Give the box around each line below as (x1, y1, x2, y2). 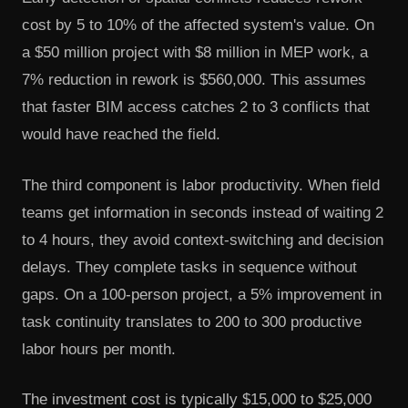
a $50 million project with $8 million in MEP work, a (22, 44, 368, 62)
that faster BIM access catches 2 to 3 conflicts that (22, 98, 370, 117)
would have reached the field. (22, 126, 220, 144)
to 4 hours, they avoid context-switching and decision (22, 230, 383, 249)
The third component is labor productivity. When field (22, 176, 380, 194)
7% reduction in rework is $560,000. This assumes (22, 71, 366, 89)
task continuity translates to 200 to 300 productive (22, 312, 362, 331)
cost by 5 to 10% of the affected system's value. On (22, 16, 374, 35)
